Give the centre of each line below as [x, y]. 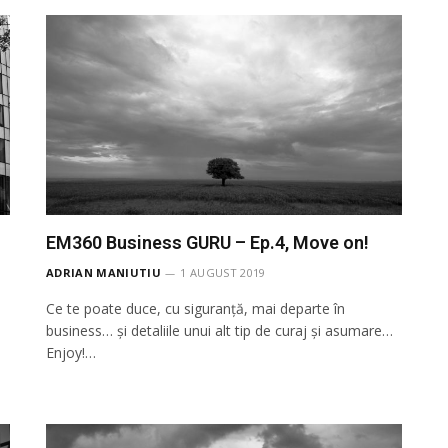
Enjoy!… [71, 352]
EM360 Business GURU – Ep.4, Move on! [207, 242]
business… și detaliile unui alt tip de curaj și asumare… [219, 330]
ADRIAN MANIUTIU [103, 272]
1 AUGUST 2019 [223, 272]
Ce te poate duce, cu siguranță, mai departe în [195, 308]
